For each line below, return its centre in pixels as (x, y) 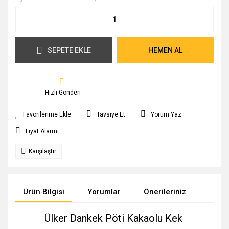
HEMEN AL (165, 50)
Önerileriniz (165, 192)
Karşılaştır (42, 151)
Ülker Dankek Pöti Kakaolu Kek (114, 218)
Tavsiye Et (111, 114)
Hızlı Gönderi (63, 93)
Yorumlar (104, 192)
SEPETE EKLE (69, 50)
